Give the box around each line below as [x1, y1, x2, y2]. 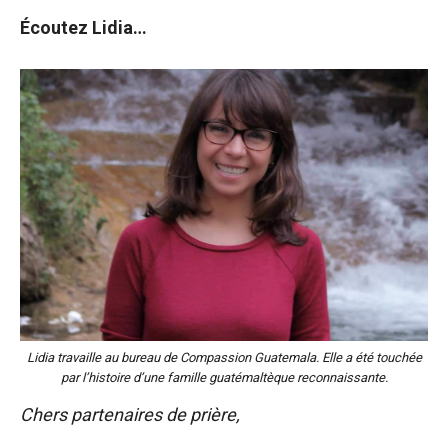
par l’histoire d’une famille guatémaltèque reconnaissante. [60, 369, 388, 385]
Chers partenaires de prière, [20, 403, 240, 425]
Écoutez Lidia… [20, 17, 147, 38]
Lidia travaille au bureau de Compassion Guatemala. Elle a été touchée [26, 349, 422, 365]
